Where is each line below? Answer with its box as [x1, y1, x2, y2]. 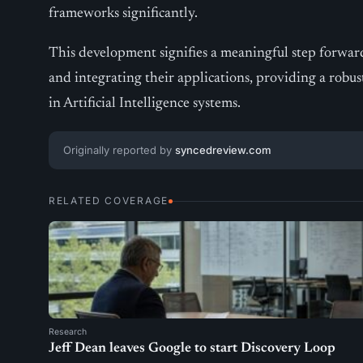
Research [49, 327, 87, 337]
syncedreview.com [175, 143, 271, 156]
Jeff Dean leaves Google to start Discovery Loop [49, 342, 335, 356]
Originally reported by [63, 143, 175, 156]
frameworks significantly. [49, 6, 198, 21]
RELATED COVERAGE [49, 194, 169, 207]
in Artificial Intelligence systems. [49, 96, 241, 111]
